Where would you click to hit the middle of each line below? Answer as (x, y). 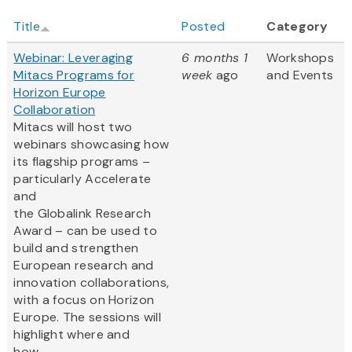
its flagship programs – (82, 162)
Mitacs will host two (73, 127)
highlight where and (72, 335)
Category (297, 27)
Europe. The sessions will (87, 317)
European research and (84, 266)
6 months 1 (215, 58)
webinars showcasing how (92, 145)
